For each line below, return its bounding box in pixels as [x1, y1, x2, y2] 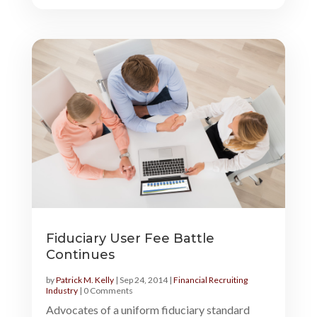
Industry [45, 284, 78, 296]
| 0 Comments [77, 284, 133, 296]
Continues [45, 246, 115, 263]
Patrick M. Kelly [55, 274, 114, 285]
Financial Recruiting [173, 274, 248, 285]
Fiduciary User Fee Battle [45, 230, 214, 246]
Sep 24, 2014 [119, 274, 168, 285]
